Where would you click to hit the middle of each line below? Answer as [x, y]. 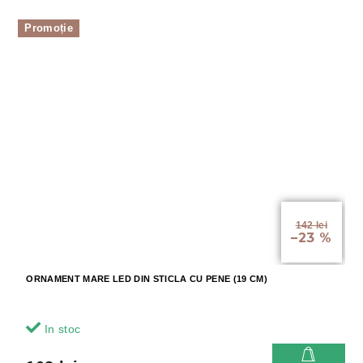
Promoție [49, 28]
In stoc [61, 329]
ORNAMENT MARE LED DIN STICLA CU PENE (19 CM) [147, 279]
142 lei [311, 226]
